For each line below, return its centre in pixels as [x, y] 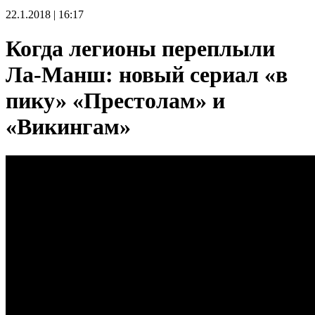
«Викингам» [68, 127]
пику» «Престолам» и [115, 101]
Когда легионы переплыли [140, 49]
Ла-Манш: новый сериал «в [147, 75]
